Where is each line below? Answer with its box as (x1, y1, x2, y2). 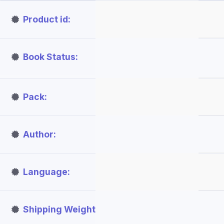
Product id (23, 14, 68, 24)
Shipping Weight (23, 204, 95, 214)
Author (23, 129, 53, 139)
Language (23, 166, 67, 177)
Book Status (23, 51, 75, 62)
